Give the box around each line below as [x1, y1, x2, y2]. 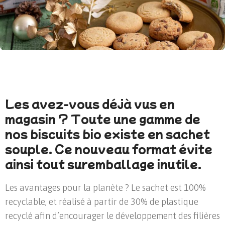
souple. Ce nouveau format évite [5, 140, 212, 157]
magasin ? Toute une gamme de [5, 110, 200, 127]
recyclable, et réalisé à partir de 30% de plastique [5, 196, 198, 207]
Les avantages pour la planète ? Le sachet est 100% [5, 182, 206, 193]
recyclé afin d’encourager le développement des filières [5, 210, 220, 221]
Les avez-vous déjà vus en [5, 95, 175, 111]
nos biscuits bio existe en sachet [5, 125, 210, 142]
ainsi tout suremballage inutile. [5, 155, 201, 172]
